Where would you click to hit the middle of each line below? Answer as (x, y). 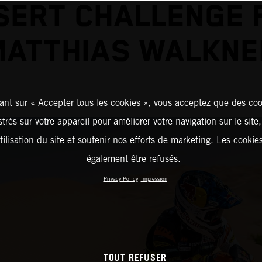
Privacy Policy (120, 179)
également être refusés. (134, 159)
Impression (154, 179)
